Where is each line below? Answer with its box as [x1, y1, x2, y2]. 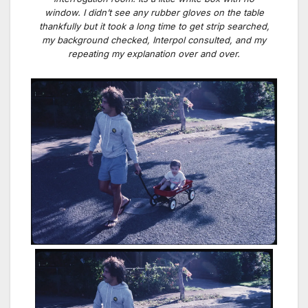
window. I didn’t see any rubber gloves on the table [44, 7, 264, 19]
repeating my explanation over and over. [68, 48, 240, 60]
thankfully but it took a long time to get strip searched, [38, 21, 269, 32]
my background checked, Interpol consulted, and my [42, 34, 266, 46]
